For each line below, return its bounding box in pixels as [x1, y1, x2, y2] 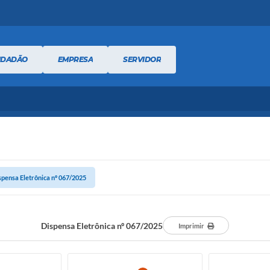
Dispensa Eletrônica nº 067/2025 [41, 220, 163, 231]
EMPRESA [57, 54, 93, 64]
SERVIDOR [123, 54, 161, 64]
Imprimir [178, 222, 204, 230]
